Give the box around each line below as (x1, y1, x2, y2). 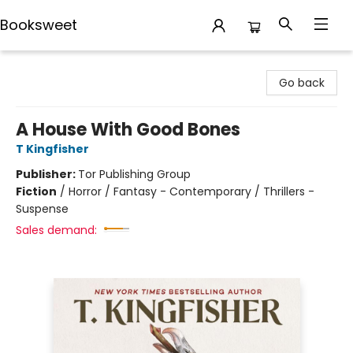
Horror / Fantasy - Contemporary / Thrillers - (69, 184, 314, 199)
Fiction (16, 184, 57, 199)
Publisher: (16, 166, 78, 182)
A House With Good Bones (16, 117, 240, 142)
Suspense (16, 201, 69, 217)
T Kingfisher (16, 141, 89, 157)
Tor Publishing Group (78, 166, 191, 182)
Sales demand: (16, 222, 97, 238)
